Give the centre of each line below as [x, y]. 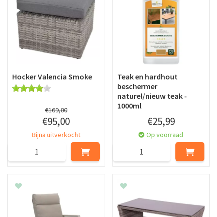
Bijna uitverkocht [56, 134]
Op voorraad [165, 134]
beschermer [137, 86]
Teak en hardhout [147, 76]
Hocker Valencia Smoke [52, 76]
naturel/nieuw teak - [152, 96]
